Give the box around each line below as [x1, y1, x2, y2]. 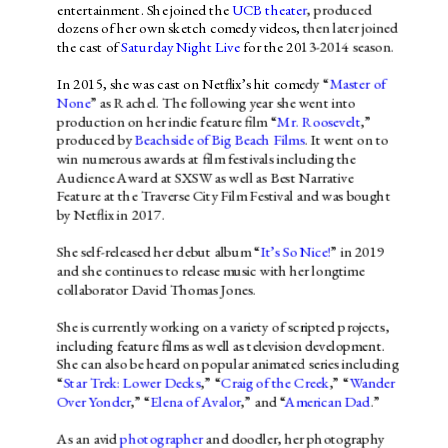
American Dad [284, 391, 370, 412]
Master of [328, 74, 386, 94]
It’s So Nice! [260, 242, 331, 262]
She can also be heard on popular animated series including [56, 354, 399, 374]
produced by [56, 130, 135, 150]
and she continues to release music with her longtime [56, 260, 364, 281]
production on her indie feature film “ [56, 111, 277, 132]
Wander [349, 372, 395, 393]
